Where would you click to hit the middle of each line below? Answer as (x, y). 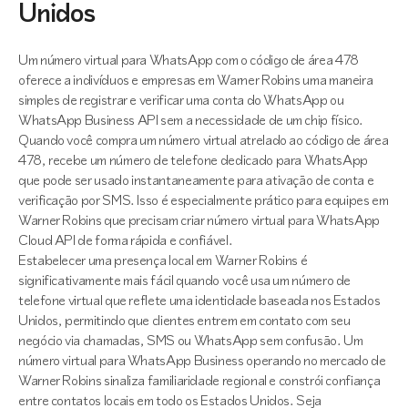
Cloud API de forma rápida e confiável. (126, 240)
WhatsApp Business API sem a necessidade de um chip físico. (191, 120)
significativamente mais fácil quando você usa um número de (185, 280)
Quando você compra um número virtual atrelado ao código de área (204, 140)
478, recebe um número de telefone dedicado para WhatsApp (193, 160)
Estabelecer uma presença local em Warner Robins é (163, 260)
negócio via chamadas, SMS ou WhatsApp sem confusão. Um (191, 340)
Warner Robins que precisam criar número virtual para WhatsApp (199, 220)
